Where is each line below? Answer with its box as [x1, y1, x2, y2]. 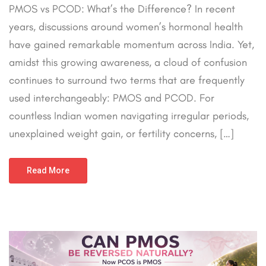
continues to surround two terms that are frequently [9, 74, 245, 87]
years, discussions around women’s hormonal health [9, 20, 243, 34]
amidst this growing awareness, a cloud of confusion [9, 56, 247, 69]
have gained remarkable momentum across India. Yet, [9, 38, 254, 52]
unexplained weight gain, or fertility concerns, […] [9, 127, 234, 141]
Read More [27, 166, 69, 176]
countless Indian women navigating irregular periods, [9, 109, 249, 123]
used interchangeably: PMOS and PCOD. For [9, 91, 214, 105]
